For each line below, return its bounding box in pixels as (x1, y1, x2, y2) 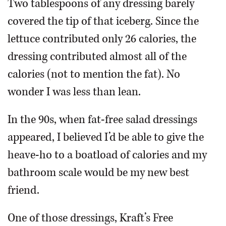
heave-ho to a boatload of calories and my (8, 147, 207, 162)
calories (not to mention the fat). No (8, 67, 180, 82)
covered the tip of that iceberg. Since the (8, 14, 199, 29)
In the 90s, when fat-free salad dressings (8, 112, 197, 127)
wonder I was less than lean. (8, 84, 141, 99)
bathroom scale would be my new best (8, 165, 189, 180)
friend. (8, 183, 39, 198)
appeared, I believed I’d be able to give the (8, 130, 204, 145)
